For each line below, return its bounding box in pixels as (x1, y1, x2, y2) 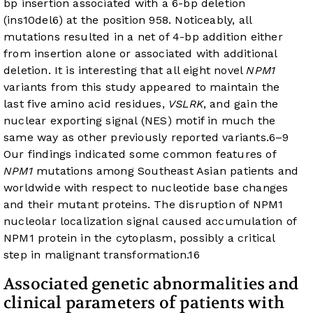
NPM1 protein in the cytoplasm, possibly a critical (3, 231, 275, 245)
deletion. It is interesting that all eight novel (3, 64, 247, 78)
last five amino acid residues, (3, 97, 168, 111)
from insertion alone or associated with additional (3, 47, 277, 61)
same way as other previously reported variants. (3, 131, 270, 145)
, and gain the (203, 97, 279, 111)
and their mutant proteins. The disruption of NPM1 (3, 198, 284, 212)
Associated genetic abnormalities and (3, 274, 298, 295)
